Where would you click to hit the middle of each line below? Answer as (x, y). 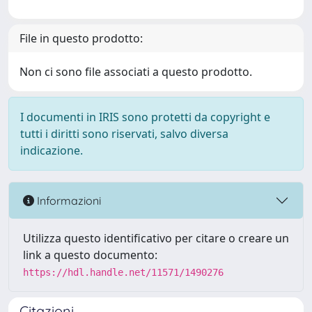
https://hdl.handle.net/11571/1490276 (123, 272)
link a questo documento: (90, 255)
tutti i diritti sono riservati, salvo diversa (124, 134)
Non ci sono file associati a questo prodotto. (136, 72)
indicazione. (52, 150)
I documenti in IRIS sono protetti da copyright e (145, 117)
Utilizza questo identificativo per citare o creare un (156, 238)
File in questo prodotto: (81, 38)
